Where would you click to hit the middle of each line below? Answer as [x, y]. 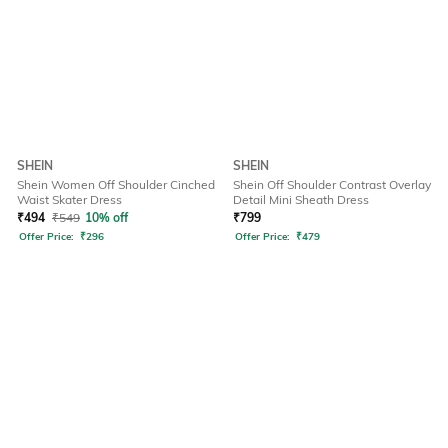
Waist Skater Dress [69, 200]
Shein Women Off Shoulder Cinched [116, 185]
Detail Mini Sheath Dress [301, 200]
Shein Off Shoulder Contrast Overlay [332, 185]
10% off [106, 218]
